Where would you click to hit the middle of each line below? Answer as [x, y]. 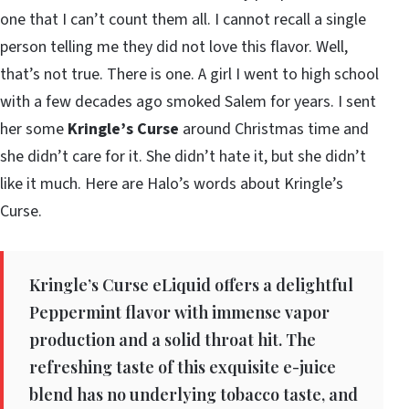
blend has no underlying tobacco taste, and [194, 394]
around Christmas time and [274, 129]
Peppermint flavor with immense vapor [179, 312]
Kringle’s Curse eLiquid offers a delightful [191, 284]
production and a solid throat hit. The [173, 339]
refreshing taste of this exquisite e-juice [183, 367]
